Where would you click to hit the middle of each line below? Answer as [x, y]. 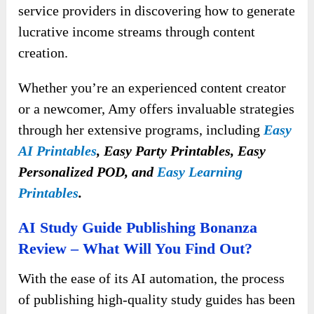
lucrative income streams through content [137, 32]
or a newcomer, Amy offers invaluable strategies [157, 109]
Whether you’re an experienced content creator [152, 88]
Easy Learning [200, 172]
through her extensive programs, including [141, 130]
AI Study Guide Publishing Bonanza [138, 228]
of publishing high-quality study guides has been [157, 300]
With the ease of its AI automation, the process [152, 279]
